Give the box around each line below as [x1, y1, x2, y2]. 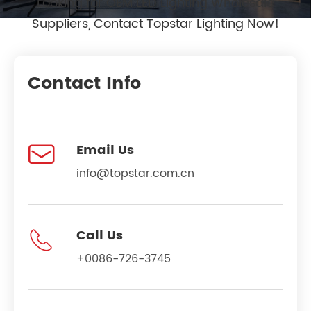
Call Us [76, 225, 123, 246]
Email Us [76, 140, 134, 160]
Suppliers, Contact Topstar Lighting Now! [32, 13, 279, 34]
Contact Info [28, 69, 141, 98]
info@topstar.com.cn [76, 164, 194, 183]
